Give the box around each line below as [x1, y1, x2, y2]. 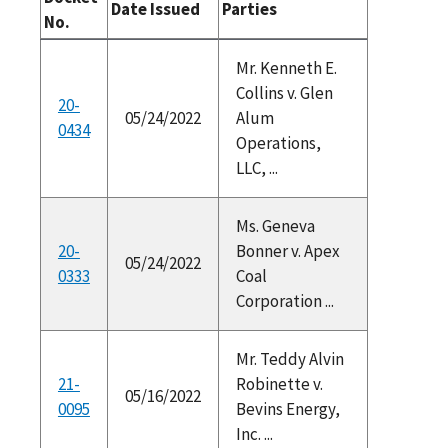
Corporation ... [235, 289, 334, 312]
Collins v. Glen [235, 81, 333, 104]
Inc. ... [235, 422, 273, 445]
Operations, [235, 131, 321, 154]
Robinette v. [235, 372, 323, 395]
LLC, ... [235, 156, 278, 179]
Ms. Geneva [235, 214, 315, 237]
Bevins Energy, [235, 397, 340, 420]
